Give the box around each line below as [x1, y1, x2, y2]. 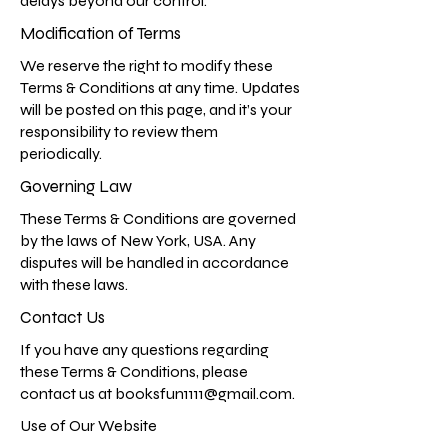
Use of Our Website [20, 416, 157, 435]
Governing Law [20, 176, 132, 197]
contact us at [20, 384, 115, 403]
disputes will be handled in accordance [20, 253, 289, 272]
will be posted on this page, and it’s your [20, 100, 292, 119]
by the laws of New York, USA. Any [20, 231, 256, 250]
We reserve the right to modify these [20, 56, 273, 75]
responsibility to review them [20, 122, 218, 141]
